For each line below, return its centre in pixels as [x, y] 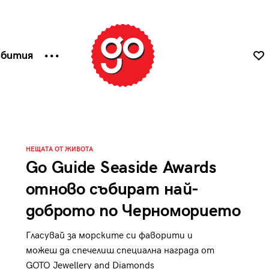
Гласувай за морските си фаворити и [109, 236]
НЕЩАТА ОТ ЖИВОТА [59, 149]
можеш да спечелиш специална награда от [120, 251]
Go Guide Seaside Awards [121, 168]
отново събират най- [112, 189]
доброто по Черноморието [133, 211]
